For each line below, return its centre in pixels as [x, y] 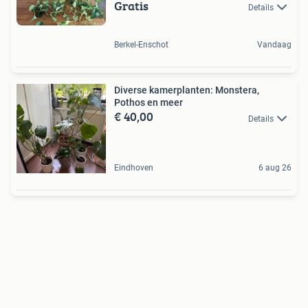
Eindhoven [134, 168]
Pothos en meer [148, 103]
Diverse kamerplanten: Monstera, [187, 90]
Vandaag [274, 45]
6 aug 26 [275, 168]
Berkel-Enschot [141, 45]
